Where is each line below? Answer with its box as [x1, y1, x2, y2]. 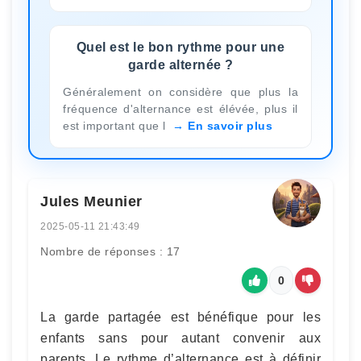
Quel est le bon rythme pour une [76, 39, 285, 54]
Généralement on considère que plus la [63, 85, 298, 98]
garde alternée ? [127, 57, 234, 72]
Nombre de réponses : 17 [40, 244, 180, 258]
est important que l [63, 118, 169, 132]
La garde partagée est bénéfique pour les [40, 309, 321, 324]
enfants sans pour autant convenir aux [40, 330, 321, 345]
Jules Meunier [40, 193, 143, 210]
